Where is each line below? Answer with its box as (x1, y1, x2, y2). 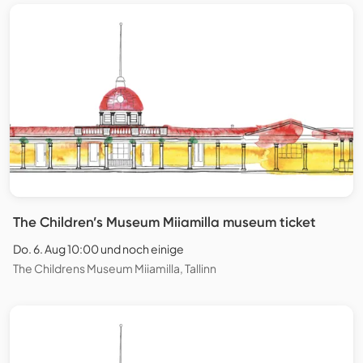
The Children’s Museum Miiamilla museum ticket (13, 214, 316, 231)
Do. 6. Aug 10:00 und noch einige (13, 241, 184, 257)
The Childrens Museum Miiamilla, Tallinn (13, 261, 216, 276)
